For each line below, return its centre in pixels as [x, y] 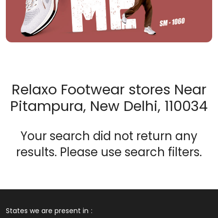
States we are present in [47, 210]
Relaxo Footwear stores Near [109, 89]
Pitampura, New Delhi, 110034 [109, 106]
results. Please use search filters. [109, 152]
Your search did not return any [109, 136]
